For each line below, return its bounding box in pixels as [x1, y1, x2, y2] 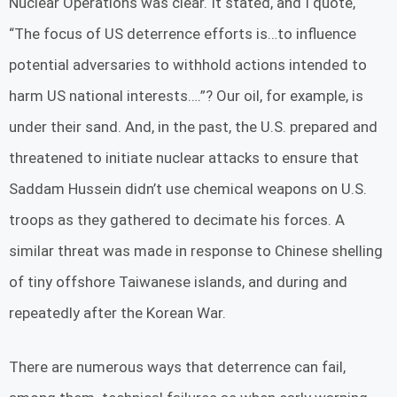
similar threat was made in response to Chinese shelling [9, 242, 383, 261]
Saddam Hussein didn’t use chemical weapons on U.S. [9, 180, 367, 198]
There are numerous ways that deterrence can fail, [9, 357, 346, 376]
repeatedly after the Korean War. [9, 304, 230, 323]
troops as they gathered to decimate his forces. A [9, 211, 345, 230]
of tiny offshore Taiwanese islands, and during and [9, 273, 347, 292]
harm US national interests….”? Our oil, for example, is [9, 87, 363, 105]
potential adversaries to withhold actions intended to [9, 56, 367, 74]
